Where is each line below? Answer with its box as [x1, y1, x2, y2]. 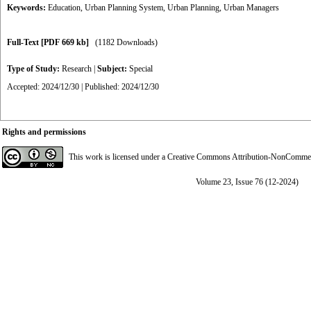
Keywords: [7, 3, 48, 12]
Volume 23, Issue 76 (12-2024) [196, 177, 299, 187]
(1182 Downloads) [95, 37, 158, 47]
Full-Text [7, 37, 41, 47]
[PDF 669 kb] [41, 37, 89, 47]
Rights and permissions [2, 127, 86, 137]
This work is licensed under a [69, 152, 167, 162]
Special [129, 64, 153, 74]
